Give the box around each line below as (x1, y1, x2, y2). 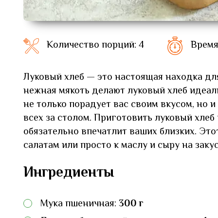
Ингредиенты (23, 161, 114, 184)
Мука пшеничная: (40, 196, 119, 212)
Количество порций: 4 (47, 38, 144, 54)
